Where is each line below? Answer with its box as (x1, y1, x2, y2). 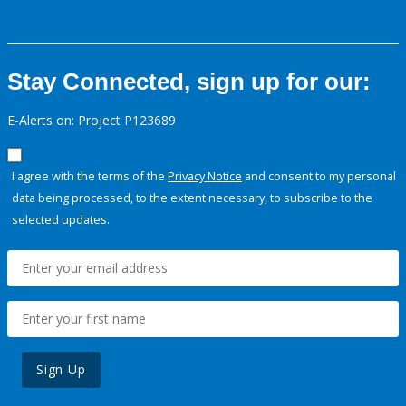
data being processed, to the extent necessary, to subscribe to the (12, 189, 372, 207)
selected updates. (12, 211, 110, 228)
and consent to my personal (242, 168, 396, 185)
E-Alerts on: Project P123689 (7, 111, 176, 130)
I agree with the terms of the (12, 168, 168, 185)
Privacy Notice (168, 168, 242, 185)
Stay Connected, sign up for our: (7, 68, 371, 96)
